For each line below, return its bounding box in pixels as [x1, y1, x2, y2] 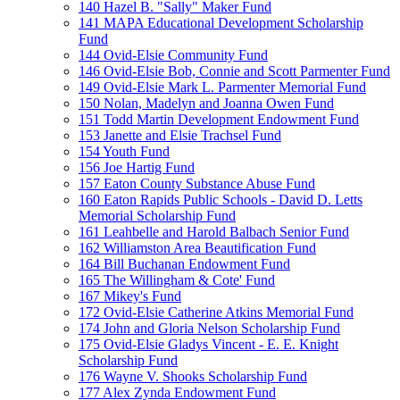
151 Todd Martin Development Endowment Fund [79, 112, 359, 127]
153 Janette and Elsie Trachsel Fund [79, 128, 281, 143]
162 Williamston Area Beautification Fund [79, 240, 316, 255]
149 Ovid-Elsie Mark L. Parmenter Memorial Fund [79, 79, 366, 95]
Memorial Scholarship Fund [79, 208, 236, 223]
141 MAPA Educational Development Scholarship [79, 15, 363, 30]
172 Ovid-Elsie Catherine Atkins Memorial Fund [79, 304, 354, 320]
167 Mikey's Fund [79, 288, 181, 304]
